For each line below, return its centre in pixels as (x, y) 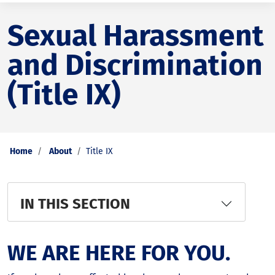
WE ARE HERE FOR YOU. (119, 253)
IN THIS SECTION (75, 204)
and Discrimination (135, 65)
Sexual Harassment (136, 36)
